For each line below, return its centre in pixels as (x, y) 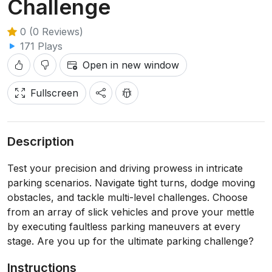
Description (41, 141)
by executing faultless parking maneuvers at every (124, 226)
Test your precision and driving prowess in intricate (125, 168)
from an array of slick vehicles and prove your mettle (131, 212)
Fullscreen (54, 93)
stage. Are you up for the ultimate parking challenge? (131, 241)
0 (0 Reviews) (50, 32)
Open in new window (131, 65)
